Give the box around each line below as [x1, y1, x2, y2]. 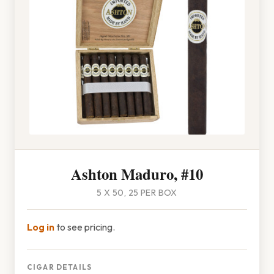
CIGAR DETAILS [27, 262, 92, 272]
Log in [27, 221, 54, 233]
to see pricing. [54, 221, 115, 233]
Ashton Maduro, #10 [71, 163, 203, 185]
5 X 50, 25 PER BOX [97, 187, 177, 198]
